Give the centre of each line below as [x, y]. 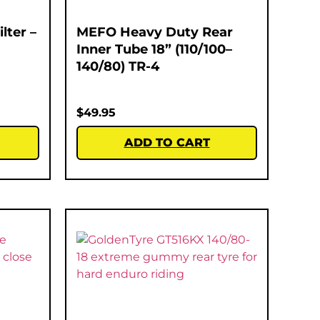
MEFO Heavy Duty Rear [155, 32]
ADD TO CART [167, 142]
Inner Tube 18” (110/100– [154, 49]
